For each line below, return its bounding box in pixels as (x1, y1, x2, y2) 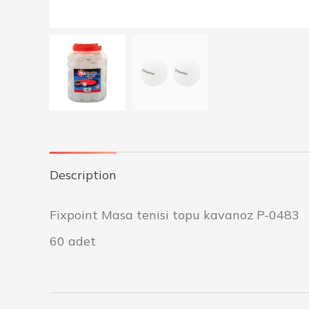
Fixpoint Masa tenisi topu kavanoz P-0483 (50, 207, 299, 223)
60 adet (50, 233, 96, 249)
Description (50, 167, 117, 183)
